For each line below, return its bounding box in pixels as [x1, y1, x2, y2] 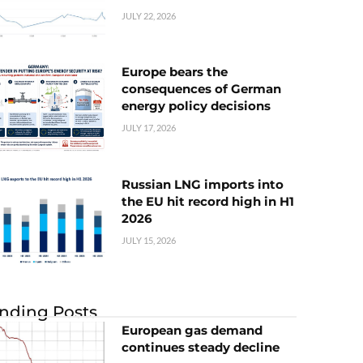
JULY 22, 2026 [122, 11, 176, 22]
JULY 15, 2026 [122, 234, 176, 246]
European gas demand [122, 322, 263, 338]
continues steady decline [122, 339, 280, 355]
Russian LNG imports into [122, 176, 284, 192]
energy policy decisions [122, 98, 271, 114]
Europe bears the [122, 64, 228, 80]
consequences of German [122, 81, 281, 97]
